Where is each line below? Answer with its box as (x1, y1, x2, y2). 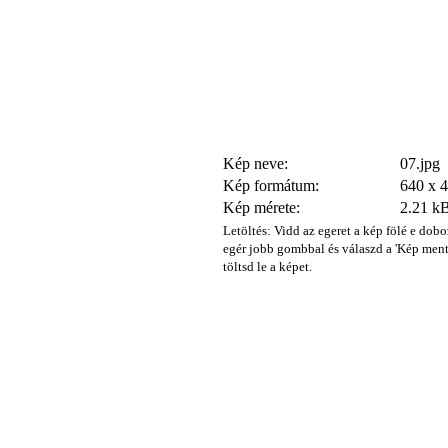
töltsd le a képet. (223, 259, 312, 274)
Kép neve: (223, 155, 288, 172)
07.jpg (400, 155, 440, 172)
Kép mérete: (223, 199, 300, 216)
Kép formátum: (223, 177, 319, 194)
